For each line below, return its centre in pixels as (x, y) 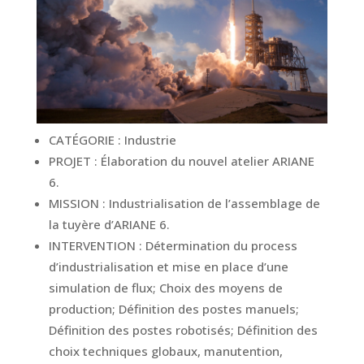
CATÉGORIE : (86, 139)
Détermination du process (221, 245)
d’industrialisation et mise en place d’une (168, 266)
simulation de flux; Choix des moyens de (165, 287)
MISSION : (78, 203)
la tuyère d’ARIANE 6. (109, 224)
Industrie (150, 139)
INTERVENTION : (97, 245)
